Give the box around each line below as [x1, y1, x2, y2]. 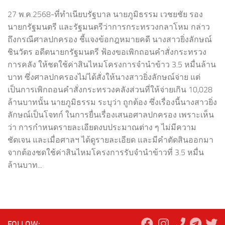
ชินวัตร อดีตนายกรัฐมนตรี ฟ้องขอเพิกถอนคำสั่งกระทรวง [8, 47, 206, 57]
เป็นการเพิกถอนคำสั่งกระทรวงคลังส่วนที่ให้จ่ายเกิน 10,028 [8, 85, 212, 95]
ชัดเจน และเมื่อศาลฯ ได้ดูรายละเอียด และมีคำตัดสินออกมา [8, 135, 213, 145]
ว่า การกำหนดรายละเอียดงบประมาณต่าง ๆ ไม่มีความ [8, 123, 196, 133]
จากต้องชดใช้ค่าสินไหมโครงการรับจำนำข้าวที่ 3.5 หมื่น [8, 148, 204, 158]
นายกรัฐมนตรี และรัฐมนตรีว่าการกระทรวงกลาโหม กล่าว [8, 22, 210, 32]
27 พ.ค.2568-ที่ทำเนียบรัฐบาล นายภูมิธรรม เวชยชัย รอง [8, 10, 203, 20]
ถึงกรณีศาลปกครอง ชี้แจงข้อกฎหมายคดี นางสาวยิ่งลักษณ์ [8, 35, 212, 45]
